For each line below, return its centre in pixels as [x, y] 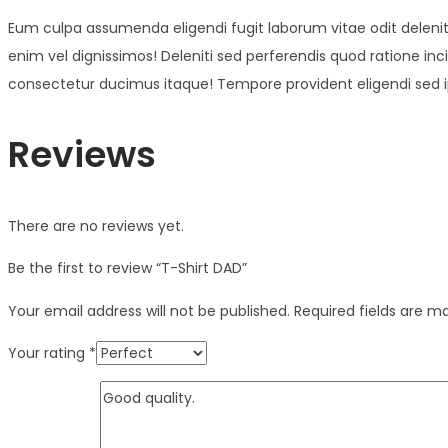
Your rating [48, 352]
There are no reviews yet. [96, 225]
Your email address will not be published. [149, 310]
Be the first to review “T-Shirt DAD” [127, 267]
